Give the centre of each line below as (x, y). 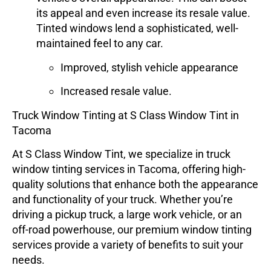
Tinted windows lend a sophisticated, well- (137, 28)
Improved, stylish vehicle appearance (149, 67)
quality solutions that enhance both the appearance (135, 184)
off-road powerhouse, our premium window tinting (132, 230)
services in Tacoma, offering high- (164, 169)
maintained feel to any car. (100, 44)
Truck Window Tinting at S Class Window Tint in (126, 115)
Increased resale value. (116, 91)
